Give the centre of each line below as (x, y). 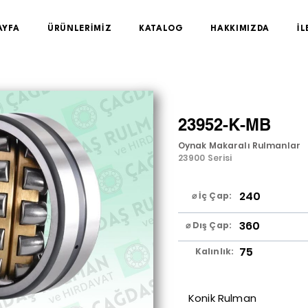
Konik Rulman (222, 298)
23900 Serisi (205, 158)
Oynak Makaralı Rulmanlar (239, 145)
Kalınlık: (214, 251)
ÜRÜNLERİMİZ (80, 29)
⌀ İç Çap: (212, 196)
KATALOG (161, 29)
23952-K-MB (224, 124)
